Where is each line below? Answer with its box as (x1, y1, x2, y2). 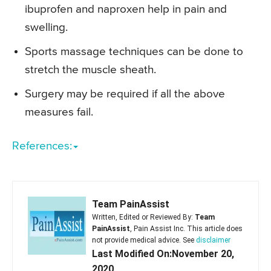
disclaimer (196, 236, 230, 245)
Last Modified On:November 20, (92, 248, 234, 260)
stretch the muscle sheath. (25, 64, 156, 76)
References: (12, 140, 72, 152)
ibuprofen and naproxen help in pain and (25, 4, 227, 16)
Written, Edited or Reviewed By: (92, 213, 195, 222)
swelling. (25, 22, 68, 34)
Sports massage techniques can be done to (25, 46, 243, 58)
